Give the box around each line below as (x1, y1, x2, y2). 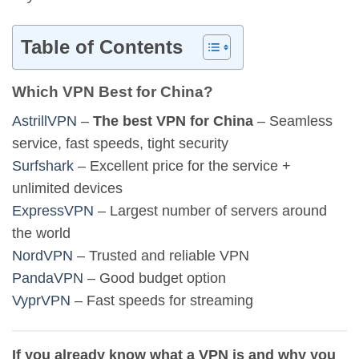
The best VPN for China (93, 113, 253, 130)
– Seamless (253, 113, 333, 130)
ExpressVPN (12, 203, 94, 220)
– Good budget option (83, 270, 226, 287)
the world (12, 225, 71, 242)
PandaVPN (12, 270, 83, 287)
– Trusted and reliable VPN (73, 248, 249, 264)
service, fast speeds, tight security (12, 135, 228, 152)
